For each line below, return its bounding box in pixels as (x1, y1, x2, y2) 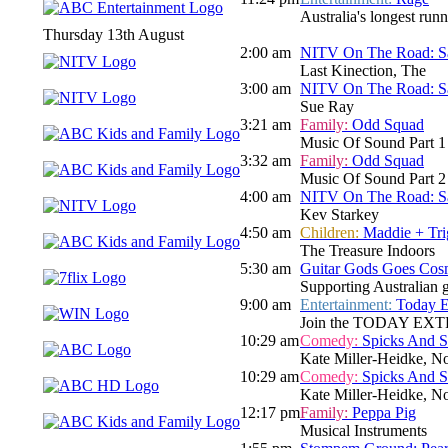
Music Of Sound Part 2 (300, 170, 446, 188)
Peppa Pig (352, 404, 416, 422)
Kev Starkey (300, 206, 379, 224)
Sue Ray (300, 98, 354, 116)
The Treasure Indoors (300, 242, 435, 260)
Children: (300, 224, 363, 242)
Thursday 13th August (43, 26, 184, 44)
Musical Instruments (300, 422, 427, 440)
